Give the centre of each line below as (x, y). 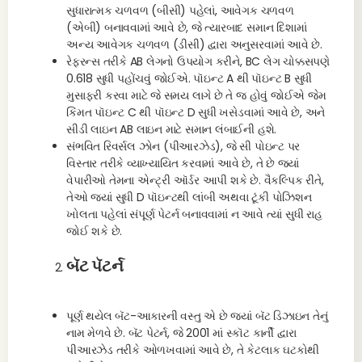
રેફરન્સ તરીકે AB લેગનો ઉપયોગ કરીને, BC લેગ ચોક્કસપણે (198, 61)
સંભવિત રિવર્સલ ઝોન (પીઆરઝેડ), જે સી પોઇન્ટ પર (183, 146)
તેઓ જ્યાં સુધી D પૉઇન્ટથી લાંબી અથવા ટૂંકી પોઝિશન (189, 197)
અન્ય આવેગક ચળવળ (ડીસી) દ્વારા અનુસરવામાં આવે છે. (194, 44)
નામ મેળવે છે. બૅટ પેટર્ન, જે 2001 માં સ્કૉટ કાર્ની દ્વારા (181, 333)
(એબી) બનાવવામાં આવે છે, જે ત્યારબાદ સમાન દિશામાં (187, 27)
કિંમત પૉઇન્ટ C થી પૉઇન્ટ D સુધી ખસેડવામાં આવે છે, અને (196, 112)
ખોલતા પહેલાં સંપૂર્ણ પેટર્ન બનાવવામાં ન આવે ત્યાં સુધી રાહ (194, 214)
